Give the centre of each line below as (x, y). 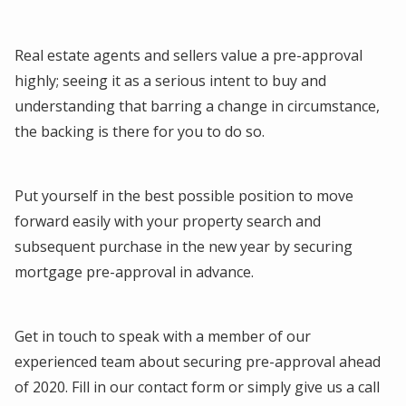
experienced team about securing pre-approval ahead (198, 361)
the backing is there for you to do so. (140, 131)
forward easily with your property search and (168, 221)
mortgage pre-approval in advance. (134, 271)
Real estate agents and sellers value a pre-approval (188, 55)
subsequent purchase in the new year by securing (184, 246)
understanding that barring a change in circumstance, (197, 106)
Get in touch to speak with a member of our (163, 336)
